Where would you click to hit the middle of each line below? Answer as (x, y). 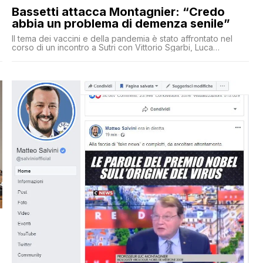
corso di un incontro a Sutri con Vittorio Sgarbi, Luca (112, 48)
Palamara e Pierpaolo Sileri (63, 56)
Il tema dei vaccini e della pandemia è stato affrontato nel (122, 39)
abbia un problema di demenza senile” (121, 24)
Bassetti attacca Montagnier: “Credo (118, 12)
